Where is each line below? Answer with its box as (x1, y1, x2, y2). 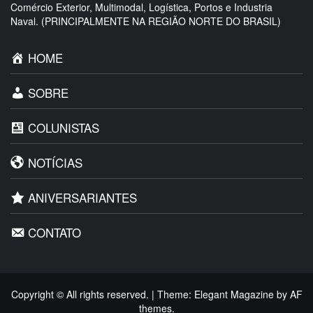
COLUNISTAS (28, 118, 100, 136)
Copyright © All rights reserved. (10, 286, 152, 301)
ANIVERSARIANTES (28, 188, 138, 206)
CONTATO (28, 223, 82, 241)
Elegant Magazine (194, 286, 274, 301)
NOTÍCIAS (28, 153, 83, 171)
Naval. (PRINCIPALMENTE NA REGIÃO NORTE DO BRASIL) (10, 13, 281, 28)
